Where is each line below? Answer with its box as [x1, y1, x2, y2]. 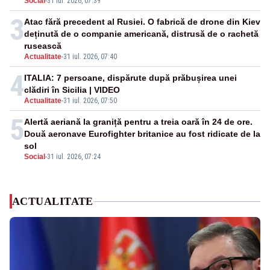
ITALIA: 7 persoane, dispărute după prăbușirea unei [24, 73, 237, 83]
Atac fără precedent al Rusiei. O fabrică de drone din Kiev [24, 17, 260, 27]
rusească [24, 41, 61, 51]
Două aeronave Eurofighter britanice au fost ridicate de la [24, 129, 260, 139]
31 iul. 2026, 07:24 [47, 152, 101, 162]
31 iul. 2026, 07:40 [63, 52, 117, 61]
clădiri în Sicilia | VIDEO [24, 85, 120, 95]
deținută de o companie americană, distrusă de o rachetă [24, 29, 259, 39]
